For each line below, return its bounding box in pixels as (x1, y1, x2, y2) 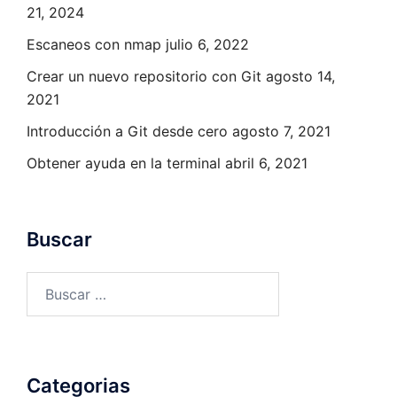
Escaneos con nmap (27, 35, 161, 53)
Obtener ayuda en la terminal (27, 153, 221, 172)
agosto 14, (266, 66, 335, 85)
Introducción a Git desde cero (27, 121, 228, 140)
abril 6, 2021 (225, 153, 307, 172)
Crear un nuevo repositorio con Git (27, 66, 261, 85)
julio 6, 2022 (166, 35, 249, 53)
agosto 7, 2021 (232, 121, 331, 140)
